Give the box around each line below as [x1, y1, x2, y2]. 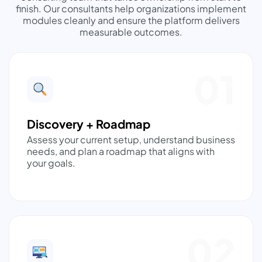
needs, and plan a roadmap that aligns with [27, 145, 215, 158]
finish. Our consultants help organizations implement [16, 2, 246, 15]
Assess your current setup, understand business [27, 133, 235, 146]
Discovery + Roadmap [27, 116, 150, 132]
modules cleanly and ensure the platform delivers [22, 14, 240, 27]
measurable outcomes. [80, 26, 182, 39]
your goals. [27, 157, 75, 170]
